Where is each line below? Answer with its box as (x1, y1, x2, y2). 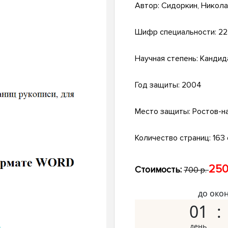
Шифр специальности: (135, 27, 218, 38)
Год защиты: (135, 80, 182, 91)
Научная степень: (135, 53, 200, 64)
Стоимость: (135, 164, 182, 176)
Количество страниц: (135, 133, 213, 144)
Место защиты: (135, 106, 192, 117)
